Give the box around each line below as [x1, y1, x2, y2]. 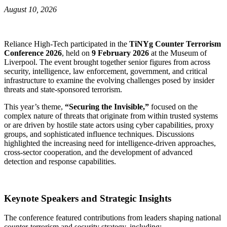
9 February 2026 [92, 48, 149, 57]
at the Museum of [149, 48, 207, 57]
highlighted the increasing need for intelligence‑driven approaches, [4, 138, 216, 147]
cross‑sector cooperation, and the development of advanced [4, 147, 193, 157]
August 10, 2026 [4, 5, 57, 14]
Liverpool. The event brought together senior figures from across [4, 57, 210, 66]
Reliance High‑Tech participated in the [4, 39, 129, 48]
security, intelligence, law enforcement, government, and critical [4, 66, 207, 75]
